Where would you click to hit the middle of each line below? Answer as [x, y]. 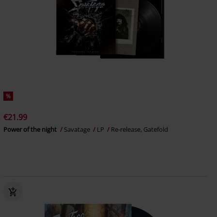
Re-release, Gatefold [139, 130]
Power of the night [31, 130]
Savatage [77, 130]
